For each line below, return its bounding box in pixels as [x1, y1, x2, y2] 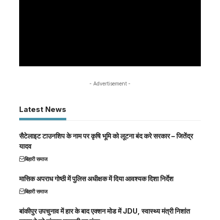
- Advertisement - [89, 80, 131, 86]
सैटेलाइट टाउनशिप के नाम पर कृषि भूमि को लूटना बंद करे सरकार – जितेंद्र [19, 131, 193, 140]
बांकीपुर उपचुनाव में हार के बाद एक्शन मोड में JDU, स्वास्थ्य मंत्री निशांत [19, 206, 190, 215]
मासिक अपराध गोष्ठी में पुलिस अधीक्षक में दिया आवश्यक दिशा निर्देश [19, 174, 173, 183]
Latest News [19, 104, 66, 114]
